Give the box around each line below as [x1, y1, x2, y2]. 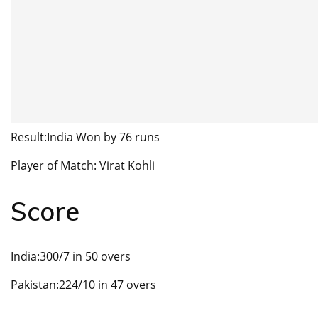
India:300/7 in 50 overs [11, 248, 131, 265]
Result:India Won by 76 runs [11, 129, 160, 146]
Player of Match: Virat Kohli [11, 158, 155, 174]
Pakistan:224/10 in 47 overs [11, 277, 156, 293]
